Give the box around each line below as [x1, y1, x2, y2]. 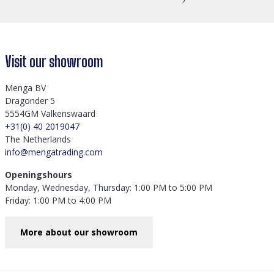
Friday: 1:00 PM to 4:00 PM [5, 194, 111, 206]
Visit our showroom [5, 53, 103, 70]
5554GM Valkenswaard [5, 108, 95, 119]
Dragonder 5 [5, 95, 55, 106]
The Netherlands [5, 133, 71, 145]
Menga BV [5, 82, 46, 94]
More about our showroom [20, 226, 138, 238]
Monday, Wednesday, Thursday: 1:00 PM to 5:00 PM [5, 182, 212, 193]
